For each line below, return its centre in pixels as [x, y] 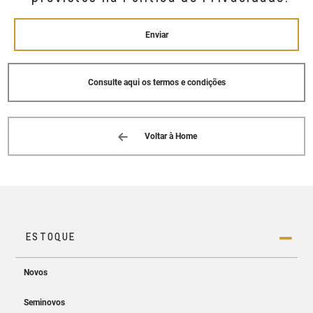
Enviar [156, 35]
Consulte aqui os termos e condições [156, 83]
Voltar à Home [171, 137]
